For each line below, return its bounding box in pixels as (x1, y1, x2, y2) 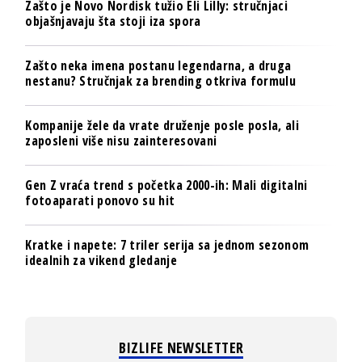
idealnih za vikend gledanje (25, 250, 177, 269)
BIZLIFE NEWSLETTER (118, 337, 244, 357)
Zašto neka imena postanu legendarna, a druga (25, 56, 292, 74)
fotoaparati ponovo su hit (25, 191, 175, 209)
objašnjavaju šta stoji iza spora (25, 11, 201, 30)
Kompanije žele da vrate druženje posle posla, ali (25, 116, 300, 134)
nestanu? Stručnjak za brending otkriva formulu (25, 71, 297, 90)
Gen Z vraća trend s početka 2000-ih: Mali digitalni (25, 175, 308, 194)
